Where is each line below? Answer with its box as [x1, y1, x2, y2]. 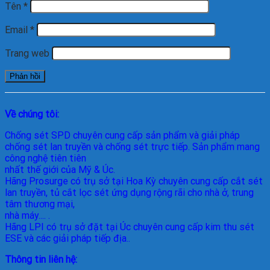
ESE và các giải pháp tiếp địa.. [5, 233, 130, 245]
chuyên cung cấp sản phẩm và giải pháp [73, 130, 240, 142]
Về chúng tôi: [5, 108, 59, 121]
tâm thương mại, [5, 198, 75, 210]
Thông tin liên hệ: [5, 254, 77, 266]
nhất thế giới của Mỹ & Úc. [5, 164, 115, 176]
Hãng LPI [5, 221, 46, 233]
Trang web [5, 48, 49, 60]
